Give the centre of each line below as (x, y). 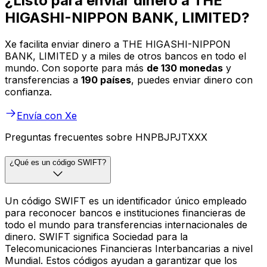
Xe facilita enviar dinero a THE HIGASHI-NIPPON (118, 44)
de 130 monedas (185, 68)
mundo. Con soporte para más (76, 68)
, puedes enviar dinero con (192, 80)
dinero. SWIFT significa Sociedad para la (96, 236)
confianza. (28, 92)
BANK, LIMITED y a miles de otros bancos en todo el (125, 56)
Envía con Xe (47, 116)
